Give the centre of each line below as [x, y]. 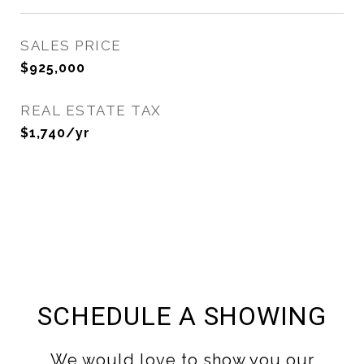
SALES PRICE [71, 45]
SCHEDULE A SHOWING [182, 316]
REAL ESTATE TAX [91, 110]
